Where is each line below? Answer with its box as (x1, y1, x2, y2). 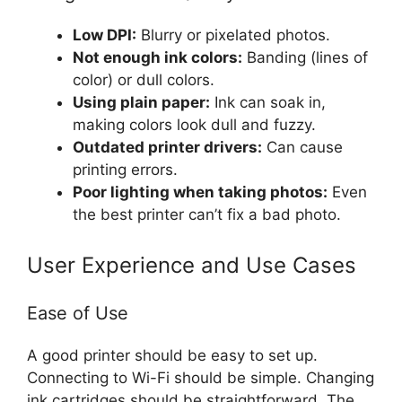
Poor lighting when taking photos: (73, 183, 328, 202)
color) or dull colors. (73, 71, 214, 90)
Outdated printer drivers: (73, 138, 262, 157)
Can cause (262, 138, 343, 157)
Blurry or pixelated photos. (136, 26, 330, 45)
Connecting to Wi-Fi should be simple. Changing (27, 368, 374, 387)
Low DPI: (73, 26, 136, 45)
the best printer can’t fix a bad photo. (73, 205, 341, 224)
